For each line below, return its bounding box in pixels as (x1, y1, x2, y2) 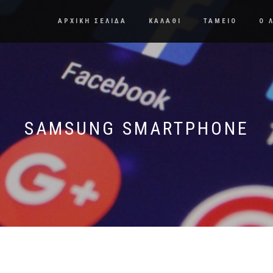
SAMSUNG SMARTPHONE (24, 118, 249, 139)
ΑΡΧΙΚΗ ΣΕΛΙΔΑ (58, 17, 127, 25)
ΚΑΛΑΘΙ (149, 17, 182, 25)
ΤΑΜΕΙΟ (204, 17, 237, 25)
